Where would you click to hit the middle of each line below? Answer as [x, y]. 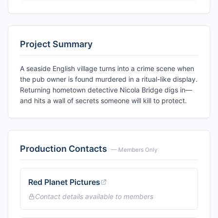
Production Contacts [64, 149]
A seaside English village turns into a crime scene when [107, 68]
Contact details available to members [94, 196]
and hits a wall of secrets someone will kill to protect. [103, 100]
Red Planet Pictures [64, 182]
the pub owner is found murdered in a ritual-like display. [109, 79]
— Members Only [134, 150]
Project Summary [56, 44]
